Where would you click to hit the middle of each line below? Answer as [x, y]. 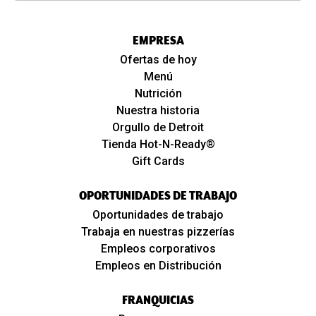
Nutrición [158, 93]
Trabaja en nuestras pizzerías [158, 231]
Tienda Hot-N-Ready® [158, 144]
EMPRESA [158, 40]
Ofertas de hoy [158, 59]
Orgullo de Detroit [158, 127]
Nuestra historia [158, 110]
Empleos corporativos [158, 248]
